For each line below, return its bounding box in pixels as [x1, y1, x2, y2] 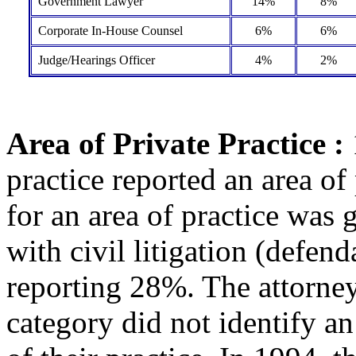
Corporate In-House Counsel [37, 24, 183, 37]
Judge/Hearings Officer [37, 53, 155, 67]
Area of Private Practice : [6, 126, 344, 161]
